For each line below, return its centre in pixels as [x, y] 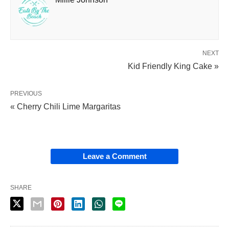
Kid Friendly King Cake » [173, 66]
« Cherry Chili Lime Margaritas [65, 107]
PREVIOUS [26, 94]
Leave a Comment [114, 156]
